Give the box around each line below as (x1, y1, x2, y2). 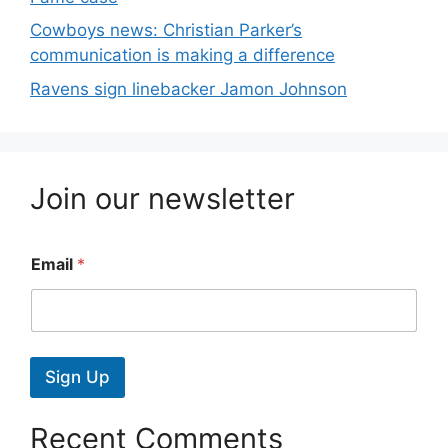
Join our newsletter (30, 180, 295, 216)
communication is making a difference (30, 45, 335, 65)
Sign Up (45, 366, 110, 387)
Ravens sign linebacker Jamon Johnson (30, 78, 347, 99)
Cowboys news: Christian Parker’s (30, 20, 302, 40)
